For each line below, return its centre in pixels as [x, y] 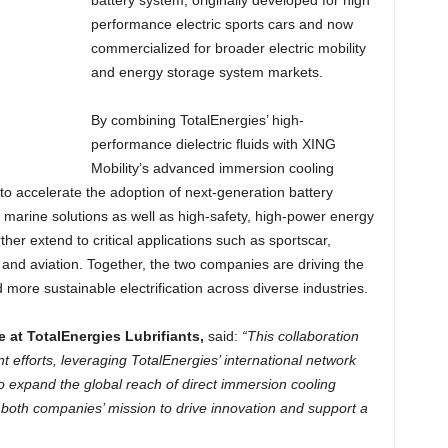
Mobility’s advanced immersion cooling [212, 168]
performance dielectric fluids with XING [213, 144]
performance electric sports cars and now [221, 24]
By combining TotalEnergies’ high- [197, 120]
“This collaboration [300, 336]
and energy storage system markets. [208, 72]
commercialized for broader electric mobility [228, 48]
